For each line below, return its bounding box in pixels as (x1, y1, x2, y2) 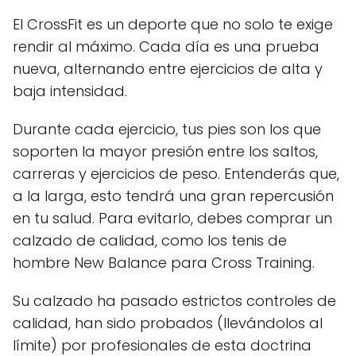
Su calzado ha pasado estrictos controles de (13, 290, 336, 311)
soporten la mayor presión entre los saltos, (13, 141, 318, 161)
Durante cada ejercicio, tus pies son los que (13, 118, 321, 139)
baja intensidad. (13, 80, 127, 101)
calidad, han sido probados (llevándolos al (13, 312, 323, 333)
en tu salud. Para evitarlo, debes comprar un (13, 207, 332, 228)
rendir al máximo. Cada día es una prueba (13, 36, 319, 56)
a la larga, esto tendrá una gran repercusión (13, 185, 334, 206)
